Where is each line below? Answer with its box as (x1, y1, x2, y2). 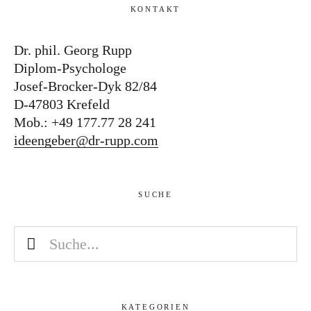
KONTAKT (130, 5, 181, 14)
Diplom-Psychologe (14, 60, 126, 76)
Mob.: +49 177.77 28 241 (14, 115, 156, 131)
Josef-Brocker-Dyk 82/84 (14, 78, 157, 94)
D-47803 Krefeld (14, 96, 110, 112)
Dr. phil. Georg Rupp (14, 42, 132, 58)
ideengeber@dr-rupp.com (14, 133, 158, 149)
